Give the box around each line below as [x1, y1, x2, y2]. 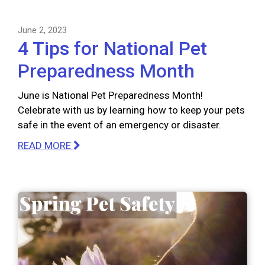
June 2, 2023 [18, 24, 67, 35]
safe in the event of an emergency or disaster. [18, 118, 221, 131]
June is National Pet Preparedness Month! [18, 89, 203, 101]
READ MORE [18, 139, 73, 151]
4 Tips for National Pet [18, 37, 207, 60]
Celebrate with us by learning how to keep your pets [18, 104, 245, 116]
